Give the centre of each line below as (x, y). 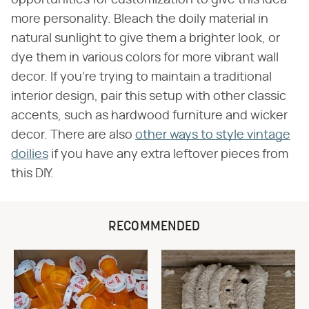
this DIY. (32, 174)
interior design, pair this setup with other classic (149, 97)
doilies (30, 155)
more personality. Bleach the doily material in (140, 20)
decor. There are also (73, 136)
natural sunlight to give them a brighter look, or (146, 39)
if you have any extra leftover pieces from (168, 155)
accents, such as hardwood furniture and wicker (149, 116)
